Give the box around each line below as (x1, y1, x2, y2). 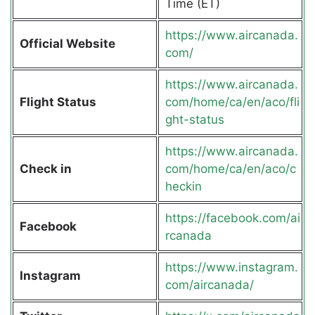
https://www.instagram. (165, 259, 298, 274)
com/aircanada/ (165, 277, 254, 292)
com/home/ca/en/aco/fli (165, 94, 300, 109)
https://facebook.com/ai (165, 210, 300, 225)
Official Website (19, 36, 118, 51)
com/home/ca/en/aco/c (165, 161, 296, 176)
